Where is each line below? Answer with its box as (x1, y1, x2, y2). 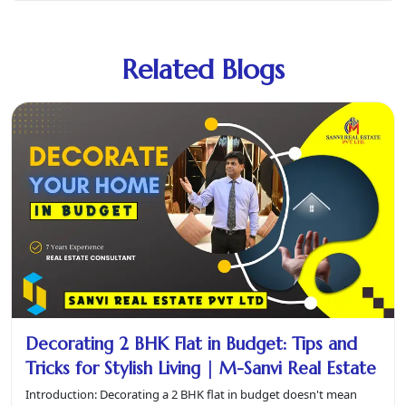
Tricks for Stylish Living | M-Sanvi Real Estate (25, 356, 376, 379)
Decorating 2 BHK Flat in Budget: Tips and (25, 332, 357, 354)
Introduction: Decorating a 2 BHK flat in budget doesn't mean (25, 385, 357, 402)
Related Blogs (121, 52, 285, 86)
